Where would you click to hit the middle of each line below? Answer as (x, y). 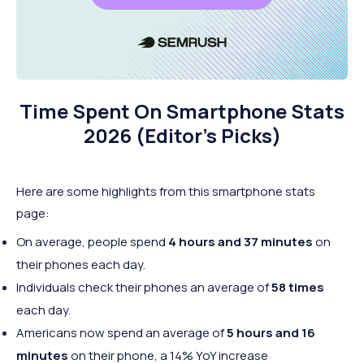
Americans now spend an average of (121, 333)
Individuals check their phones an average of (144, 287)
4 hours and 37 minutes (239, 242)
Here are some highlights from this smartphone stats (166, 191)
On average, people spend (91, 242)
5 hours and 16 (271, 333)
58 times (298, 287)
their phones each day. (81, 264)
